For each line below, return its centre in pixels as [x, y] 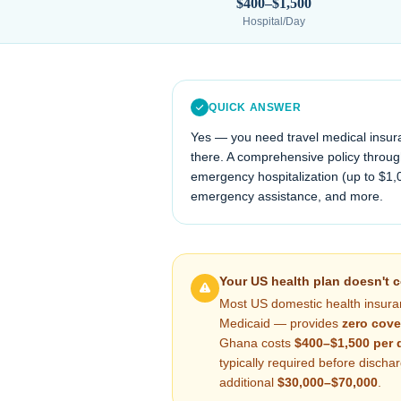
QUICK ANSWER [255, 107]
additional [248, 382]
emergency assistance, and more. [287, 196]
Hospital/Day [274, 21]
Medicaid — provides [281, 323]
